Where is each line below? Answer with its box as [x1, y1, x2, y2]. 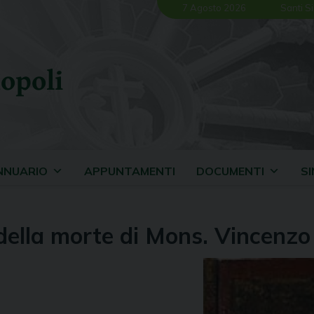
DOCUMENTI [196, 164, 264, 178]
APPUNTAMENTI [84, 164, 175, 178]
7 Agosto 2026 [182, 1, 246, 13]
